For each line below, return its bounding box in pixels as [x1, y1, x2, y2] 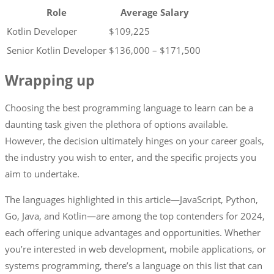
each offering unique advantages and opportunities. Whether [5, 226, 261, 239]
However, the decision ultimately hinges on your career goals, [5, 135, 264, 147]
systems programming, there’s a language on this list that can [5, 259, 262, 272]
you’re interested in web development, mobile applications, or [5, 243, 266, 256]
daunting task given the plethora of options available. [5, 118, 228, 131]
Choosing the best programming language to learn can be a [5, 102, 253, 114]
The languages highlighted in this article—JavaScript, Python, [5, 193, 258, 206]
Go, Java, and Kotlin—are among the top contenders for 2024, [5, 210, 265, 223]
